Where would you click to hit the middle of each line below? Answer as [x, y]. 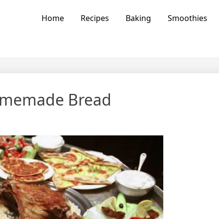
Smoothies [187, 18]
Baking [138, 18]
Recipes [95, 18]
